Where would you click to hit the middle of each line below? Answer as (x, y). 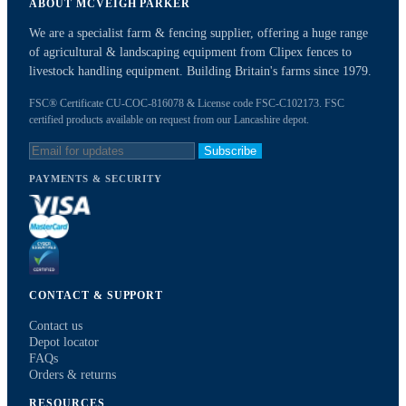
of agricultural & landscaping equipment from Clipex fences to (190, 53)
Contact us (56, 326)
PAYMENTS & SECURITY (96, 179)
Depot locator (64, 343)
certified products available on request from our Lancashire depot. (169, 120)
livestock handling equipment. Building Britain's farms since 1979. (200, 72)
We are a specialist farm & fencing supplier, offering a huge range (198, 34)
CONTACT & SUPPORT (97, 296)
